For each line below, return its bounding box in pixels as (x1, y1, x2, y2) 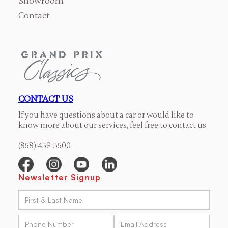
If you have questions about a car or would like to (18, 110, 194, 121)
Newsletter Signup (18, 172, 101, 183)
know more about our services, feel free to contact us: (18, 120, 208, 131)
